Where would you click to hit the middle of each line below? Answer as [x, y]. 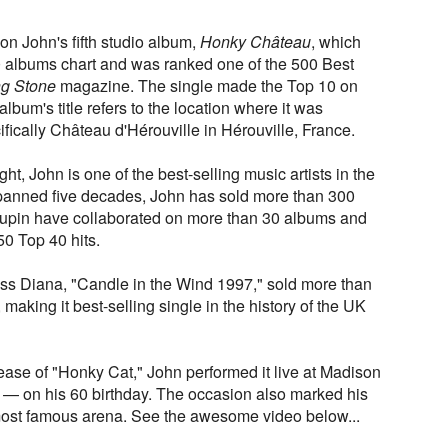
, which [336, 42]
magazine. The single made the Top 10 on [207, 86]
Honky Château [255, 42]
